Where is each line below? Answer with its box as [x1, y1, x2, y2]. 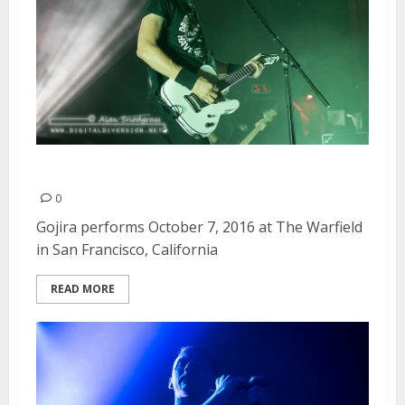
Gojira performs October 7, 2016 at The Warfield [36, 216, 363, 237]
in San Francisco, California [36, 239, 218, 259]
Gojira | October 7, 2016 [36, 157, 274, 185]
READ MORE [51, 280, 115, 297]
